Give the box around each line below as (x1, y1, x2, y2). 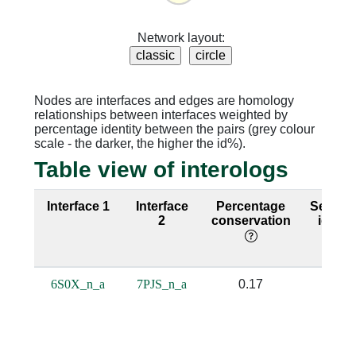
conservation (211, 214, 291, 228)
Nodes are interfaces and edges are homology (33, 93, 294, 107)
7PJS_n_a (137, 277, 188, 292)
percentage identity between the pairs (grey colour (33, 122, 315, 136)
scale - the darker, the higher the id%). (33, 136, 246, 150)
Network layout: (137, 31, 225, 45)
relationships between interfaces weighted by (33, 107, 288, 122)
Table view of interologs (33, 157, 288, 183)
